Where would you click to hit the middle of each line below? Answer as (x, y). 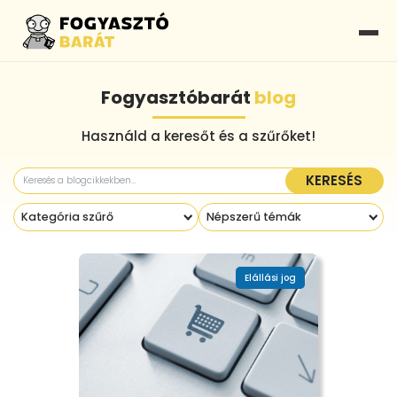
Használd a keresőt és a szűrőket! (198, 136)
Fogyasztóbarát (178, 98)
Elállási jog (270, 277)
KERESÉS (335, 181)
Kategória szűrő (67, 217)
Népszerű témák (253, 217)
